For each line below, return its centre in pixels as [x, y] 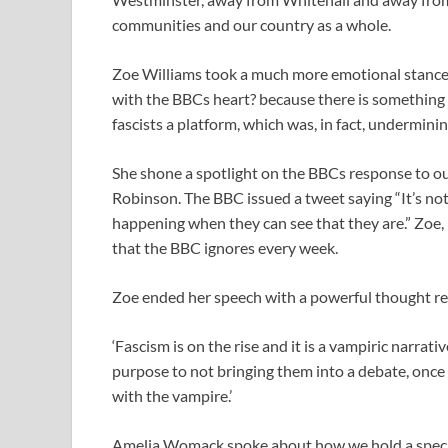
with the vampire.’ [172, 396]
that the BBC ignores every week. [225, 248]
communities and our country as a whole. [251, 25]
